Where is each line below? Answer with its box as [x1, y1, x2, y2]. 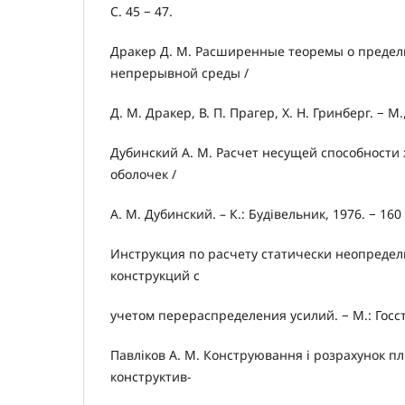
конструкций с [110, 267, 200, 285]
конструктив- [110, 368, 192, 386]
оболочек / [110, 165, 176, 184]
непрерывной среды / [110, 64, 249, 81]
